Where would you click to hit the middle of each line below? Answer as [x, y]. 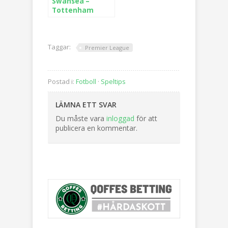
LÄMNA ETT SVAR [86, 105]
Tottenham [73, 10]
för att [146, 118]
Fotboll [86, 81]
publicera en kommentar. [96, 128]
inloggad [120, 118]
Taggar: [59, 47]
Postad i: [61, 81]
